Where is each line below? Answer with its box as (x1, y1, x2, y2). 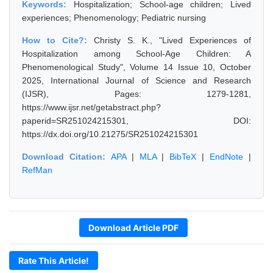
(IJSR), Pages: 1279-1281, (22, 89, 251, 99)
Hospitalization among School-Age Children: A (22, 49, 251, 58)
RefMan (22, 165, 52, 175)
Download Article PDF (88, 222, 179, 233)
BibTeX (169, 152, 197, 161)
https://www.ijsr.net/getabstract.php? (22, 102, 161, 112)
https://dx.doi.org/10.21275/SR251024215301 (22, 129, 198, 139)
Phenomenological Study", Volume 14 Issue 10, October (22, 62, 251, 72)
